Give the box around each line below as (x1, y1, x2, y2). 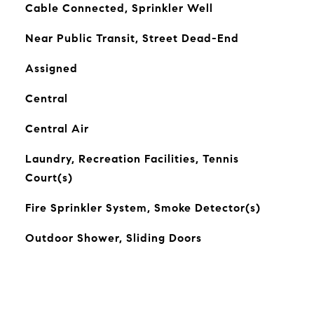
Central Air (25, 122, 89, 135)
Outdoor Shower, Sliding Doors (25, 231, 202, 245)
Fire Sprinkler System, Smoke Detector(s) (25, 201, 261, 214)
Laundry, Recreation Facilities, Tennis (25, 152, 239, 165)
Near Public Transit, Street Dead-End (25, 32, 239, 45)
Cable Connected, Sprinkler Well (25, 1, 213, 15)
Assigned (25, 62, 78, 75)
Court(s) (25, 171, 73, 184)
